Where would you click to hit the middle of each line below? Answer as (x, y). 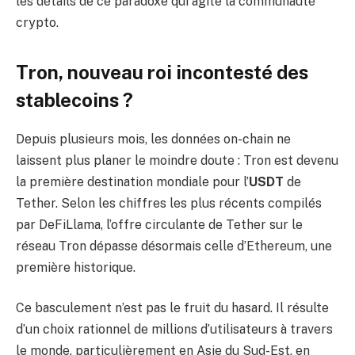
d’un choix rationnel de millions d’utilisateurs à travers (174, 330)
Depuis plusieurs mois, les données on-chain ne (153, 139)
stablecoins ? (74, 99)
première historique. (76, 267)
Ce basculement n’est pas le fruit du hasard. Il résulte (172, 308)
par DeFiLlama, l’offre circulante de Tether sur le (159, 224)
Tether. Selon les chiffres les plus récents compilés (169, 203)
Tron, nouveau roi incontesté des (162, 72)
